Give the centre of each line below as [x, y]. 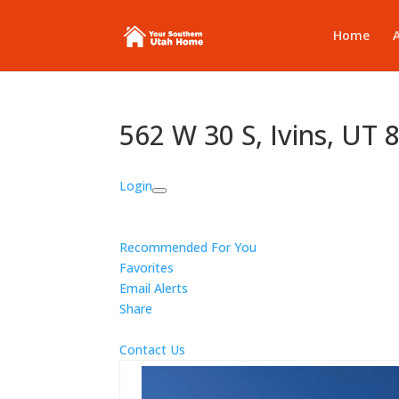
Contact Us [153, 350]
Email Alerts [154, 288]
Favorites [147, 268]
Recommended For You [188, 247]
